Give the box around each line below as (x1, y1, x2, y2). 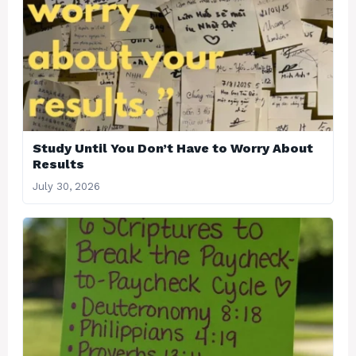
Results (33, 157, 84, 172)
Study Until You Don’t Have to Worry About (33, 141, 313, 157)
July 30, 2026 (33, 180, 100, 193)
